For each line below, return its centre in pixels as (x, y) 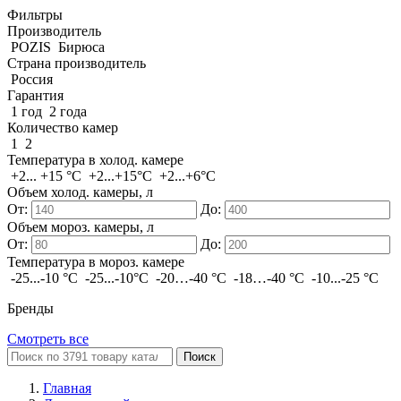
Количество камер (63, 128)
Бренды (30, 308)
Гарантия (35, 95)
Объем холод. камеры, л (80, 192)
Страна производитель (77, 63)
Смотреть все (48, 339)
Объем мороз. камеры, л (81, 227)
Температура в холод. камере (95, 160)
